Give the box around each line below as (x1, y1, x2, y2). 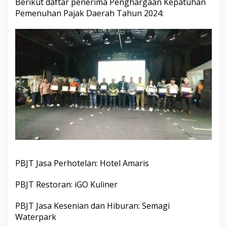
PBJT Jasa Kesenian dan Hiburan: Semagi (15, 200, 170, 211)
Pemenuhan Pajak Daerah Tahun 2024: (15, 8, 164, 19)
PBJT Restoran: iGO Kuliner (15, 178, 118, 190)
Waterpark (15, 211, 56, 222)
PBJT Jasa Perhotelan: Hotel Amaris (15, 157, 149, 169)
